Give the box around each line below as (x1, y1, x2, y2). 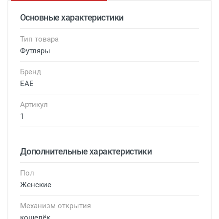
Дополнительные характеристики (20, 146, 152, 157)
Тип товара (20, 35, 59, 44)
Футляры (20, 46, 50, 56)
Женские (20, 180, 51, 190)
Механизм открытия (20, 201, 91, 211)
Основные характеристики (20, 12, 124, 23)
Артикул (20, 100, 48, 109)
